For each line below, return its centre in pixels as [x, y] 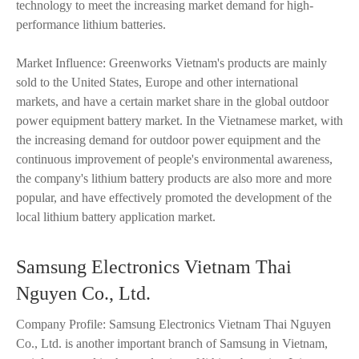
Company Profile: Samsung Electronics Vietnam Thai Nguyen [173, 324]
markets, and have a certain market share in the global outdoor [172, 101]
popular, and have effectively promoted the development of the [174, 198]
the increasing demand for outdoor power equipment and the [168, 140]
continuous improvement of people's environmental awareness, [174, 159]
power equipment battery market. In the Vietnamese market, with [179, 121]
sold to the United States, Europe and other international [157, 82]
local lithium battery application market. [116, 217]
